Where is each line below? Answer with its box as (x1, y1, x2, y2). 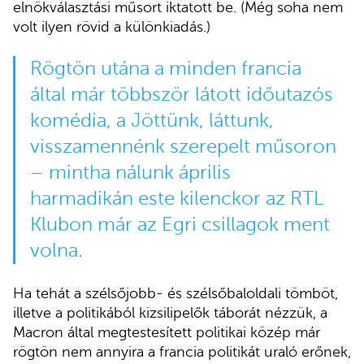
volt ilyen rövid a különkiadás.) (13, 18, 210, 35)
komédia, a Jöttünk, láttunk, (29, 109, 274, 132)
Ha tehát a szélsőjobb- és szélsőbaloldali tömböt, (13, 284, 338, 301)
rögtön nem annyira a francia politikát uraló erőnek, (13, 343, 351, 360)
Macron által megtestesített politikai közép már (13, 323, 320, 340)
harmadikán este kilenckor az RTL (29, 187, 323, 210)
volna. (29, 239, 83, 262)
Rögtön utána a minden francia (29, 57, 301, 80)
